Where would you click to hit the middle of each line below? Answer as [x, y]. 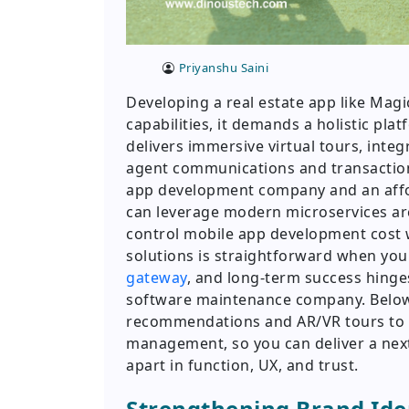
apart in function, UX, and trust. [242, 366]
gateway [157, 278]
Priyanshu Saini [223, 68]
